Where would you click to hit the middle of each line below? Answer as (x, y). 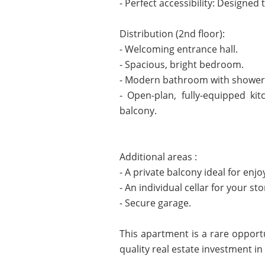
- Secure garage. (155, 203)
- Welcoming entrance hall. (178, 49)
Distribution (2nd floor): (172, 34)
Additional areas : (158, 157)
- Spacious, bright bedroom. (181, 64)
